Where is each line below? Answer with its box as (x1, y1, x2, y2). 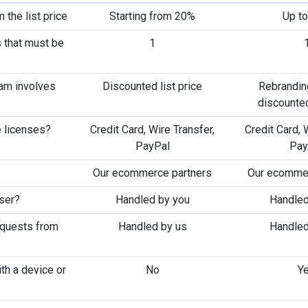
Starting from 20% (109, 10, 195, 23)
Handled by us (118, 220, 187, 233)
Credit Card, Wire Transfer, (90, 123, 214, 136)
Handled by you (115, 193, 190, 206)
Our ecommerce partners (93, 166, 212, 179)
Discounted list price (102, 80, 202, 93)
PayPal (135, 140, 170, 153)
